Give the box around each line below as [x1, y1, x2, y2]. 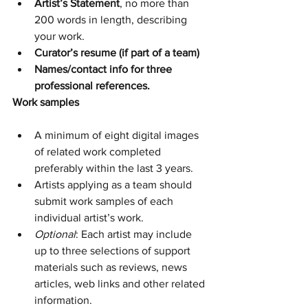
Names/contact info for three [34, 63, 175, 75]
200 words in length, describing [34, 14, 190, 25]
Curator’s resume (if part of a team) [34, 47, 199, 58]
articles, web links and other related [34, 278, 208, 289]
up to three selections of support [34, 245, 193, 256]
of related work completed [34, 146, 164, 157]
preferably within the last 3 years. [34, 162, 193, 174]
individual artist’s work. [34, 212, 144, 223]
